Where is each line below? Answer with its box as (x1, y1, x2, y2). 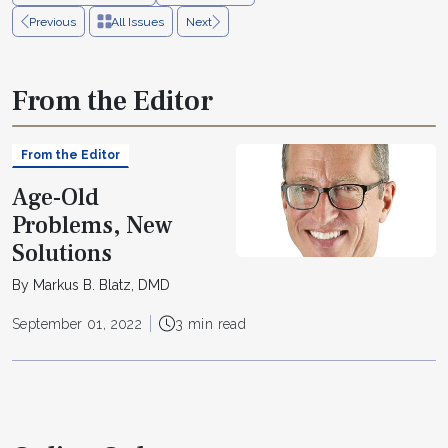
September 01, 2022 (12, 315, 143, 332)
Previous (29, 14, 76, 29)
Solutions (12, 237, 112, 269)
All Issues (111, 14, 164, 29)
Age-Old (12, 181, 99, 213)
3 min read (175, 315, 247, 332)
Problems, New (12, 209, 173, 241)
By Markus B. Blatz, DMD (12, 276, 170, 293)
